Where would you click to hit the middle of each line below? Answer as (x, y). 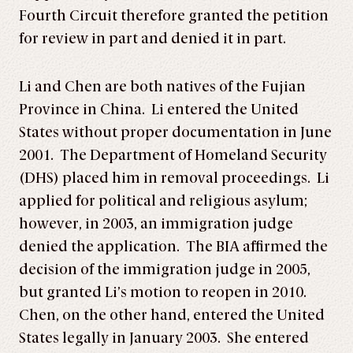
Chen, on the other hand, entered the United (172, 315)
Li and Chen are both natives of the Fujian (162, 87)
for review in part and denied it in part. (152, 39)
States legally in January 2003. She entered (164, 338)
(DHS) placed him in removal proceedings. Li (174, 178)
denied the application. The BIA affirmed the (173, 247)
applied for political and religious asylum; (163, 201)
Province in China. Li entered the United (159, 110)
